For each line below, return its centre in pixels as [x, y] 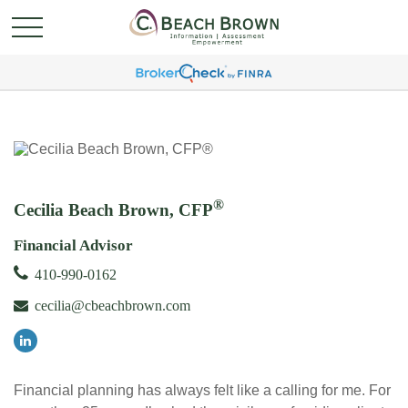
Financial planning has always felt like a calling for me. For [202, 391]
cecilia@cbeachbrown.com [112, 306]
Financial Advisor [73, 246]
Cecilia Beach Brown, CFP [113, 210]
